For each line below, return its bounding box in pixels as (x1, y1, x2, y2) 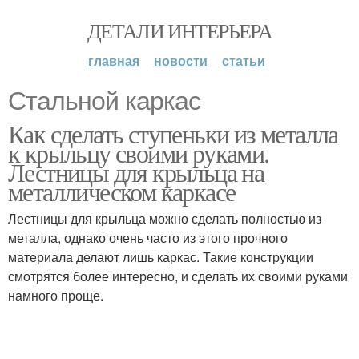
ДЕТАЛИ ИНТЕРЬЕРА (87, 17, 272, 44)
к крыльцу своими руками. (8, 135, 269, 170)
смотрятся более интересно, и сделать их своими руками (8, 267, 348, 285)
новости (153, 51, 208, 70)
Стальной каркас (8, 87, 200, 115)
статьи (221, 51, 265, 70)
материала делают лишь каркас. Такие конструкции (8, 248, 313, 266)
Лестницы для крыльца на (8, 155, 264, 189)
